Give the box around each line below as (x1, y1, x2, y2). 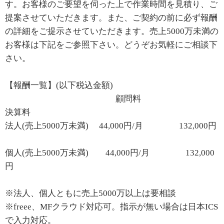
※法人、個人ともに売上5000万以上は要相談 (5, 188, 176, 198)
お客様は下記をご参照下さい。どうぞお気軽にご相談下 (5, 39, 217, 49)
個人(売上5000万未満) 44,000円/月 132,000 (5, 147, 214, 157)
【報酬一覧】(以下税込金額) (5, 80, 113, 90)
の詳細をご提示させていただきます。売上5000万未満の (5, 26, 218, 36)
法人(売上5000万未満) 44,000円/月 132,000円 (5, 120, 216, 130)
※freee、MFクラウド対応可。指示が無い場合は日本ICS (5, 201, 218, 211)
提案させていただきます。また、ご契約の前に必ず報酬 (5, 12, 217, 22)
